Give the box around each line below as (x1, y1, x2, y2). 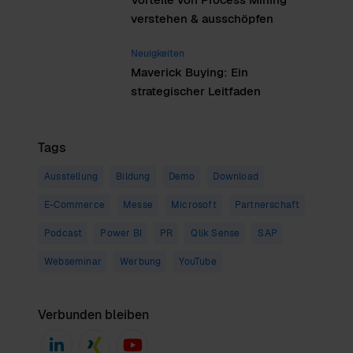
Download (213, 170, 259, 183)
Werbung (120, 255, 162, 268)
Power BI (100, 227, 143, 240)
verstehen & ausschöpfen (130, 11, 273, 26)
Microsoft (171, 199, 217, 211)
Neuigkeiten (130, 47, 184, 60)
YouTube (179, 255, 217, 268)
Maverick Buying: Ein (130, 65, 248, 80)
